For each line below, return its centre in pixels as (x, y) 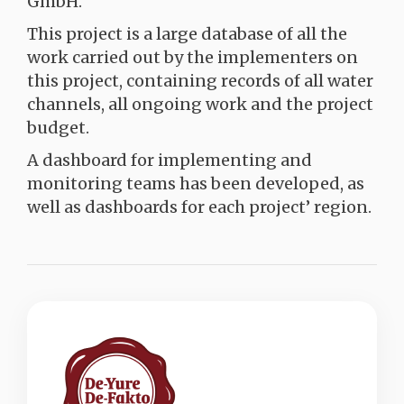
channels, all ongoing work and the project (200, 104)
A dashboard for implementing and (170, 160)
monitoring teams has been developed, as (196, 184)
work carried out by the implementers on (193, 57)
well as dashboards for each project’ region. (199, 207)
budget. (58, 128)
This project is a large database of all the (187, 34)
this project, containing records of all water (200, 81)
